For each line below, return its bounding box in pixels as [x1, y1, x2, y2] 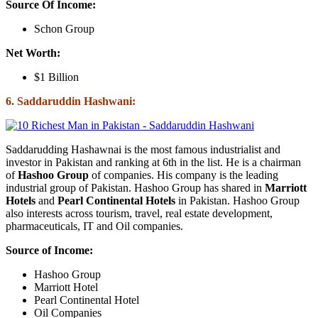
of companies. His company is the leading [89, 168, 278, 181]
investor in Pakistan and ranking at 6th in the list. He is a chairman [6, 155, 301, 168]
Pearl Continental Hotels [57, 194, 175, 207]
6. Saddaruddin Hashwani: [6, 94, 136, 107]
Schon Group [34, 22, 94, 35]
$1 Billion [34, 70, 79, 83]
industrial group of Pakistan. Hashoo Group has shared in [6, 181, 265, 194]
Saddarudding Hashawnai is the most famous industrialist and [6, 143, 280, 155]
